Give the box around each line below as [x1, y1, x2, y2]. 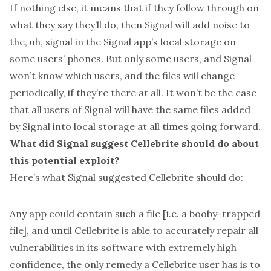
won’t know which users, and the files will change [10, 70, 235, 82]
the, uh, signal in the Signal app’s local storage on [10, 36, 236, 48]
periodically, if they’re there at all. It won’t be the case [10, 87, 256, 99]
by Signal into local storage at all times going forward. [10, 120, 261, 132]
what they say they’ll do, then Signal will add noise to [10, 19, 250, 31]
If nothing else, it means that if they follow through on [10, 2, 259, 14]
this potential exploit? [10, 154, 119, 166]
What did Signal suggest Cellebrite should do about [10, 137, 259, 149]
